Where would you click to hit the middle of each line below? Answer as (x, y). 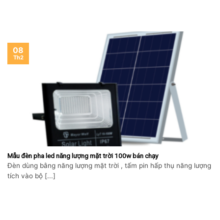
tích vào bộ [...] (31, 176)
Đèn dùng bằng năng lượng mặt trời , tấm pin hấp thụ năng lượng (109, 166)
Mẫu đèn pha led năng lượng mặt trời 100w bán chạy (83, 155)
